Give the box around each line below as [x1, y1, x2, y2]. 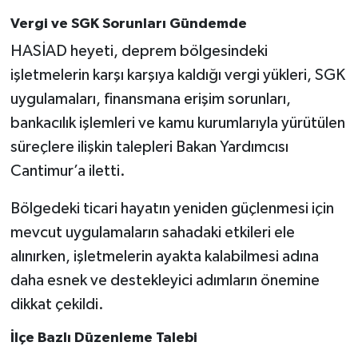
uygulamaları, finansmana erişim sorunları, [10, 91, 291, 108]
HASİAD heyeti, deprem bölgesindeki [10, 43, 268, 60]
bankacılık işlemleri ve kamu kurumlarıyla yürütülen [10, 115, 345, 132]
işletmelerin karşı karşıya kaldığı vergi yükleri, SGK [10, 67, 345, 84]
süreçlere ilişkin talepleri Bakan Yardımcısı [10, 139, 288, 156]
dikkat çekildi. [10, 296, 104, 313]
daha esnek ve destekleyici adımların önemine [10, 272, 320, 289]
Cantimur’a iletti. [10, 163, 125, 180]
